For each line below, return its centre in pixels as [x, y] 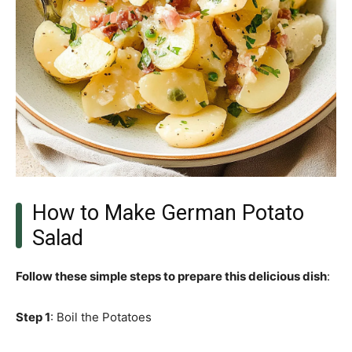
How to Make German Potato [168, 213]
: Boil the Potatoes [101, 317]
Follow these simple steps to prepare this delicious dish [171, 277]
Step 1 [33, 317]
